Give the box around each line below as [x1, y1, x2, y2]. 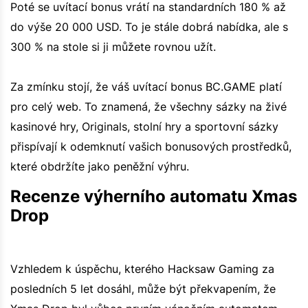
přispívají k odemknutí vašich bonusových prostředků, [10, 139, 291, 153]
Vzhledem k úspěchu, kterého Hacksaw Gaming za [10, 261, 274, 276]
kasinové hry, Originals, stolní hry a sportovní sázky [10, 119, 278, 133]
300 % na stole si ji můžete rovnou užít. [10, 39, 216, 54]
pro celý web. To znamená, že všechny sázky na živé [10, 99, 287, 113]
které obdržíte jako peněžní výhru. [10, 159, 189, 173]
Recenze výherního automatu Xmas [10, 186, 297, 206]
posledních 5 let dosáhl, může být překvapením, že [10, 281, 276, 296]
